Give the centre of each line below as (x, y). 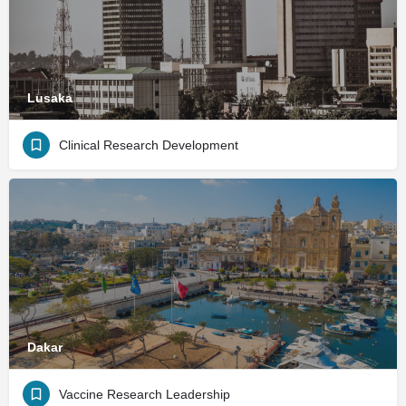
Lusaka (50, 97)
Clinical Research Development (149, 145)
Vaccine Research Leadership (145, 394)
